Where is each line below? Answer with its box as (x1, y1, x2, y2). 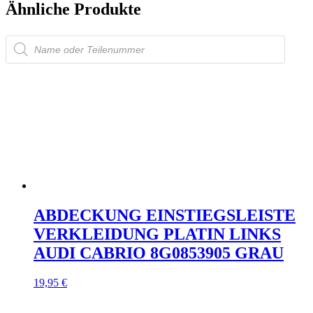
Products (5, 34, 43, 47)
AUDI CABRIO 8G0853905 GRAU (34, 244, 284, 262)
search (5, 45, 33, 58)
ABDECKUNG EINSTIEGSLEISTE (34, 206, 296, 224)
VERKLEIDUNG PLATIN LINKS (34, 225, 281, 243)
